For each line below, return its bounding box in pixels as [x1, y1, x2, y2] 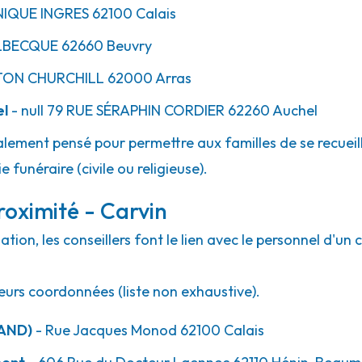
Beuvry [103, 36, 152, 55]
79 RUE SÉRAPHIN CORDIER [44, 101, 225, 120]
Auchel [270, 101, 318, 120]
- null [8, 101, 44, 120]
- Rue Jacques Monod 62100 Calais [32, 321, 264, 339]
